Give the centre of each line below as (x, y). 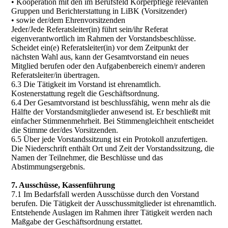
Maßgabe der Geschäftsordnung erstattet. (77, 222)
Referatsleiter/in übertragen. (56, 75)
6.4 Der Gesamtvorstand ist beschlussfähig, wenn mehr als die (111, 103)
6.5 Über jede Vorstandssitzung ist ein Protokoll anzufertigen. (110, 139)
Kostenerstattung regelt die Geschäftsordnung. (85, 93)
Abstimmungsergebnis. (48, 167)
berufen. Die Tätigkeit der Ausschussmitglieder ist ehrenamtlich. (114, 203)
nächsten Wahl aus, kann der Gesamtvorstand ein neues (100, 57)
